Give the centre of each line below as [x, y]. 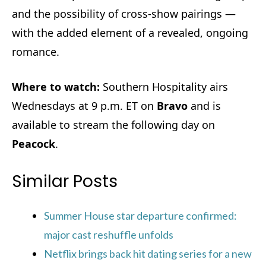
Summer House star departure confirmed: [140, 215]
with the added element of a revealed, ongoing [130, 32]
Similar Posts [65, 181]
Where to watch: [56, 86]
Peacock [34, 143]
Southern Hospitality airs [164, 86]
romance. [36, 51]
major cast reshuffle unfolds [109, 234]
